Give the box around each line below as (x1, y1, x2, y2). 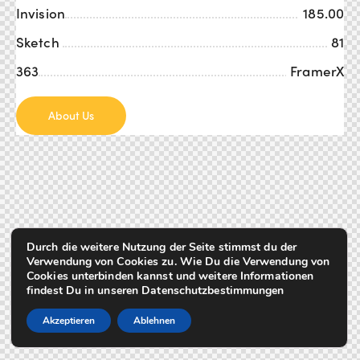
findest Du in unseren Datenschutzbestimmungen (27, 283, 284, 298)
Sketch (16, 32, 63, 51)
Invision (16, 3, 65, 22)
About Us (48, 107, 94, 123)
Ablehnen (133, 314, 175, 327)
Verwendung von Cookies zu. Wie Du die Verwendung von (27, 254, 330, 269)
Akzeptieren (43, 314, 95, 327)
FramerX (290, 61, 344, 80)
